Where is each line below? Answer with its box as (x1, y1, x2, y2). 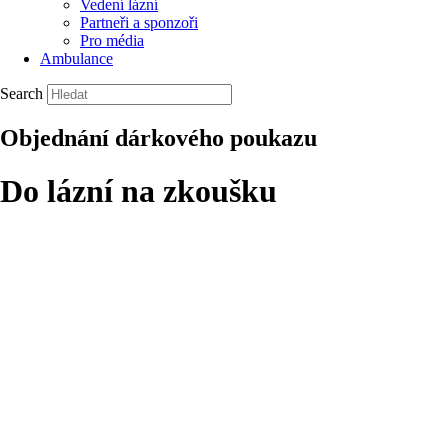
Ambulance (40, 50, 113, 67)
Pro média (80, 32, 144, 49)
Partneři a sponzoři (80, 14, 198, 31)
